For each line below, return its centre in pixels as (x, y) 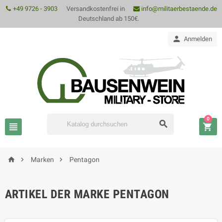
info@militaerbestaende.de (178, 9)
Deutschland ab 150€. (111, 19)
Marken (42, 160)
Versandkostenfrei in (95, 9)
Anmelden (198, 39)
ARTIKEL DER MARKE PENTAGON (87, 194)
